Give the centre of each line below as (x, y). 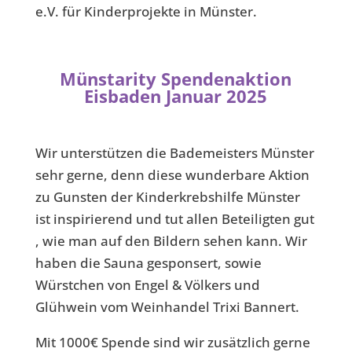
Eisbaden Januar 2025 (176, 96)
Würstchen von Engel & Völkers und (147, 285)
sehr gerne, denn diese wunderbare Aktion (172, 175)
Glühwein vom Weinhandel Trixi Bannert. (167, 307)
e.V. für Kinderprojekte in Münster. (147, 11)
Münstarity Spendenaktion (176, 79)
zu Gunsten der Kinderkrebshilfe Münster (167, 197)
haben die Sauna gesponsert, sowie (148, 263)
